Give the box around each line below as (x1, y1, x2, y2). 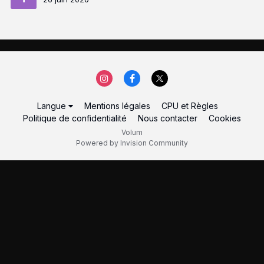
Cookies (209, 113, 241, 124)
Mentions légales (84, 101, 150, 111)
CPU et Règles (161, 101, 218, 111)
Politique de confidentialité (23, 113, 127, 124)
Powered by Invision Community (76, 138, 188, 148)
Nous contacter (138, 113, 197, 124)
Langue (37, 101, 68, 111)
